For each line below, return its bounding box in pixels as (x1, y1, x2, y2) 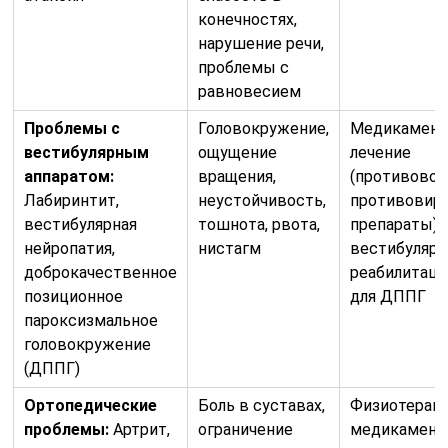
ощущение (198, 142, 278, 162)
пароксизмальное (24, 310, 159, 330)
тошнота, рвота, (198, 214, 321, 234)
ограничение (198, 419, 294, 439)
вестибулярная (24, 214, 138, 234)
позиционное (24, 286, 124, 306)
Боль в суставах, (198, 395, 326, 415)
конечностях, (198, 9, 298, 29)
